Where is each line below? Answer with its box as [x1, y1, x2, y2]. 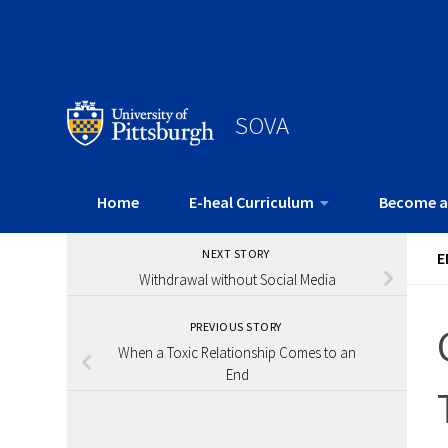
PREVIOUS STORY [189, 319, 285, 335]
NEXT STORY [202, 246, 272, 262]
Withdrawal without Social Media [138, 269, 336, 289]
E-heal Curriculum [189, 192, 314, 213]
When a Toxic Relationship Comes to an [118, 342, 357, 362]
